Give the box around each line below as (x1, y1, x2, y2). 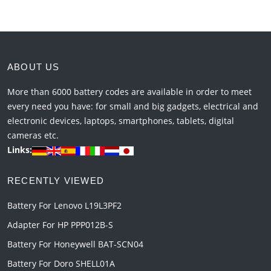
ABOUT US (7, 62, 60, 73)
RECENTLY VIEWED (7, 175, 104, 186)
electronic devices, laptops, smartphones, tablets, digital (7, 115, 234, 127)
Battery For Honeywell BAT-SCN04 (7, 238, 143, 250)
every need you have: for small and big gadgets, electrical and (7, 100, 258, 113)
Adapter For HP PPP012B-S (7, 219, 113, 231)
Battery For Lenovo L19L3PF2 (7, 200, 122, 212)
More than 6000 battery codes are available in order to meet (7, 86, 252, 98)
